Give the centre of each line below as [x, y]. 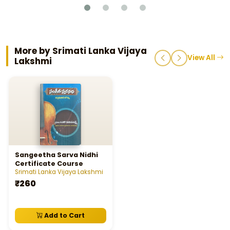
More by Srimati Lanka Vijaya [81, 51]
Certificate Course [49, 163]
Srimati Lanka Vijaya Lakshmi [59, 172]
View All [202, 57]
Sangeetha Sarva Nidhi [56, 155]
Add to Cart [64, 215]
